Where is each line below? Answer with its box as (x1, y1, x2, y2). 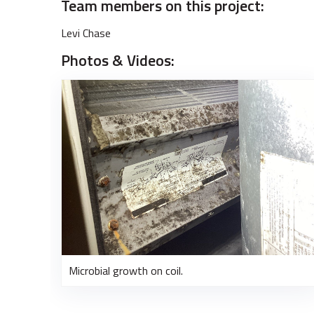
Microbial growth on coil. (69, 262, 183, 279)
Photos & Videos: (61, 48, 175, 72)
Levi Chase (61, 25, 111, 41)
